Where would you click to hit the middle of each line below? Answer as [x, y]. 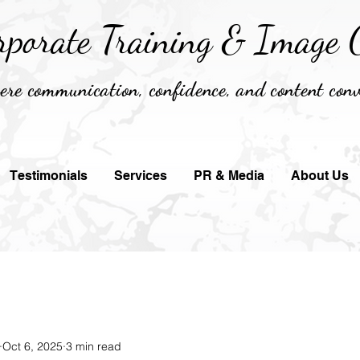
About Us [320, 176]
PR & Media [229, 176]
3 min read [94, 346]
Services [141, 176]
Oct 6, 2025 [33, 346]
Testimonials [49, 176]
